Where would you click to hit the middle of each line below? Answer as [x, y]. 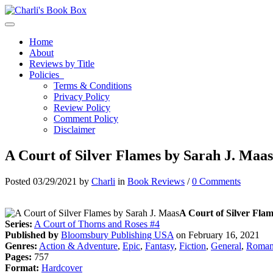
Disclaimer [74, 129]
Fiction [193, 246]
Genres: [21, 246]
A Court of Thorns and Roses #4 [97, 224]
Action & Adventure [78, 246]
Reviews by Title [62, 64]
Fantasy [160, 246]
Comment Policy [86, 119]
